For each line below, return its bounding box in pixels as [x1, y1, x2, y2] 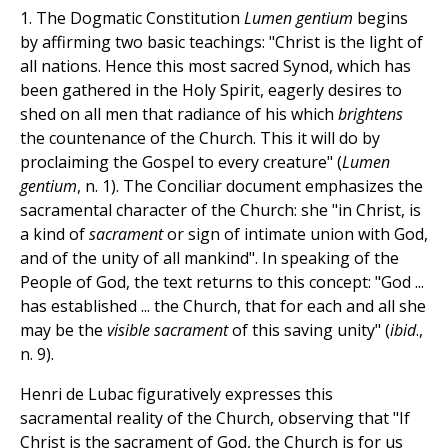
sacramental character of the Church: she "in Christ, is [20, 199, 421, 222]
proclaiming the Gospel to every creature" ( [20, 151, 342, 174]
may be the [20, 319, 107, 342]
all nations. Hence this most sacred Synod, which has [20, 55, 411, 78]
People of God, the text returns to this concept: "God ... [20, 271, 424, 294]
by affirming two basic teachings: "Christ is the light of [20, 31, 423, 54]
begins [353, 7, 408, 30]
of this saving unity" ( [232, 319, 390, 342]
